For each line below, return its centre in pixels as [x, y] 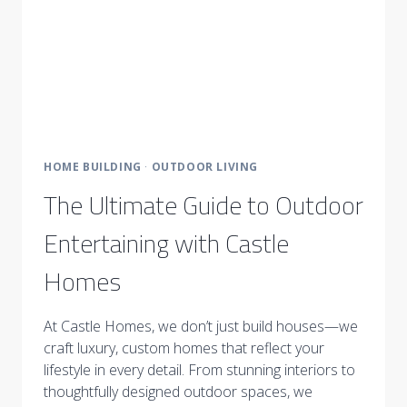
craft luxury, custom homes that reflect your [184, 347]
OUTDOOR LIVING [205, 166]
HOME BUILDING [93, 166]
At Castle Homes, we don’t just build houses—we [201, 326]
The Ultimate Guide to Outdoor [203, 204]
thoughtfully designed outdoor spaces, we [178, 391]
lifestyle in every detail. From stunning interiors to [199, 369]
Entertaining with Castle [166, 243]
